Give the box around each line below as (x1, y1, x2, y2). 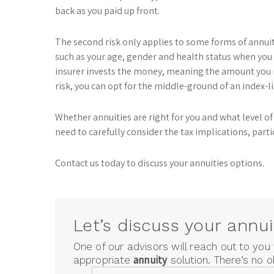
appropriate (73, 253, 133, 266)
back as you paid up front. (55, 4, 160, 18)
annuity (133, 253, 168, 267)
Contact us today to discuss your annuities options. (55, 157, 265, 170)
